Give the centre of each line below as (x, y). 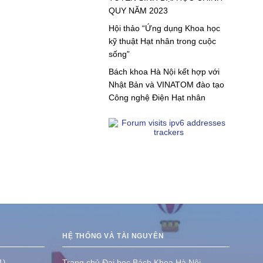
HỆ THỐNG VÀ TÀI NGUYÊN (113, 236)
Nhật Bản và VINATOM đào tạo (166, 85)
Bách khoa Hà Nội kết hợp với (164, 72)
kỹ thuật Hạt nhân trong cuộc (162, 41)
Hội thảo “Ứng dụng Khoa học (164, 28)
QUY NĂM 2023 (138, 10)
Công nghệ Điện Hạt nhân (157, 98)
